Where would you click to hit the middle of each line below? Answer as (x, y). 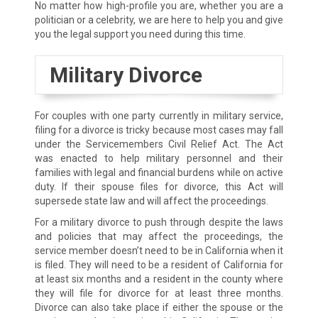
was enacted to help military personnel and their (159, 159)
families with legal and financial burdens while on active (159, 173)
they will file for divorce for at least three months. (159, 294)
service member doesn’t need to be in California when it (159, 251)
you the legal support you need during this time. (140, 34)
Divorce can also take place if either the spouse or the (159, 308)
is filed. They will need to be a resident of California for (159, 265)
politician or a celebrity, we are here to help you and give (159, 20)
